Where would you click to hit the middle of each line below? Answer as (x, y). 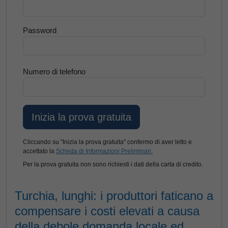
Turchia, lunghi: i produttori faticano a (114, 196)
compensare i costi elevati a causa (107, 211)
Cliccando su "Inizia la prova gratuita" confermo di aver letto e (107, 142)
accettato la (39, 151)
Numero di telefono (54, 72)
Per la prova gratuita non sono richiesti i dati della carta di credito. (113, 164)
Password (40, 30)
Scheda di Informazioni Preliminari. (104, 151)
